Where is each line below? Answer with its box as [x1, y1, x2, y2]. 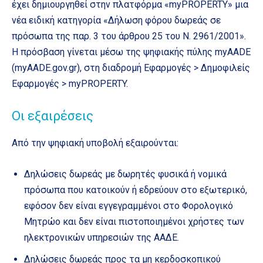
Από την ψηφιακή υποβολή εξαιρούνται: [12, 137, 178, 149]
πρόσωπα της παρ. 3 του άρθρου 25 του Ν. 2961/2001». [12, 31, 246, 42]
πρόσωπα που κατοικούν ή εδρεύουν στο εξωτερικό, [24, 184, 247, 196]
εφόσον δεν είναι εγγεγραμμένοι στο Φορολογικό [24, 200, 233, 212]
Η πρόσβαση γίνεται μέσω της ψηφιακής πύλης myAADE [12, 46, 251, 58]
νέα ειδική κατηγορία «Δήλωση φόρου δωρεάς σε [12, 15, 221, 26]
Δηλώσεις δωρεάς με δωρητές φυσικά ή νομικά [24, 168, 227, 180]
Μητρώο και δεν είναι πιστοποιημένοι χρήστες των [24, 216, 244, 228]
